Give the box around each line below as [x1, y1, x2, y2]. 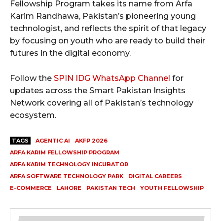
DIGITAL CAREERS [128, 173, 182, 180]
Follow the [10, 74, 54, 83]
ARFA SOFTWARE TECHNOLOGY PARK [10, 173, 123, 180]
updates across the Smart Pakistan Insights [10, 86, 185, 96]
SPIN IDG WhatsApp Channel [54, 74, 170, 83]
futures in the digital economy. [10, 48, 131, 58]
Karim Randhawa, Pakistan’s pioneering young [10, 11, 196, 21]
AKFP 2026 [75, 137, 108, 145]
